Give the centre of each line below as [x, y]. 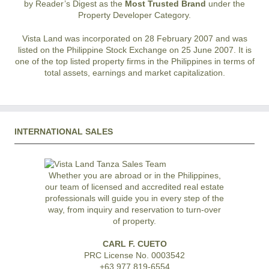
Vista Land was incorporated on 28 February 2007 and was [134, 39]
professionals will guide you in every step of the [134, 198]
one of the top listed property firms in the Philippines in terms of [134, 62]
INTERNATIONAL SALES [64, 132]
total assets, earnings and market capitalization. [134, 73]
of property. [134, 221]
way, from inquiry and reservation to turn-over [134, 210]
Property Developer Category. [134, 15]
